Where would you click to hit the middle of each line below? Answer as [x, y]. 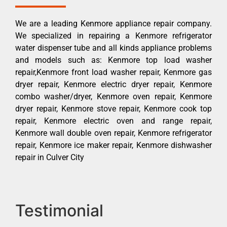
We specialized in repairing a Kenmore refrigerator [113, 35]
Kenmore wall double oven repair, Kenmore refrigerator [113, 133]
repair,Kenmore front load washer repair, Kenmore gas [113, 72]
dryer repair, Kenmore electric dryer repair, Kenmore [113, 84]
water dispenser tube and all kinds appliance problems [113, 48]
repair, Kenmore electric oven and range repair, [113, 121]
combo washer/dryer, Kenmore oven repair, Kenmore [113, 96]
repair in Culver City [50, 157]
